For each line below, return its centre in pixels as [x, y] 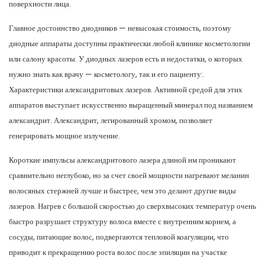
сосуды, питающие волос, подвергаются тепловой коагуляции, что [119, 237]
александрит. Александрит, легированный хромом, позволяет [111, 120]
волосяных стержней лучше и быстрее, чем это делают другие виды [122, 190]
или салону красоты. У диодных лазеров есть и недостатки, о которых [126, 59]
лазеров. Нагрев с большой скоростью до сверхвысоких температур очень [132, 206]
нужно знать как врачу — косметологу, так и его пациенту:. [107, 74]
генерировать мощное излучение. [64, 135]
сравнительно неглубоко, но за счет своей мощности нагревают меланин [129, 175]
